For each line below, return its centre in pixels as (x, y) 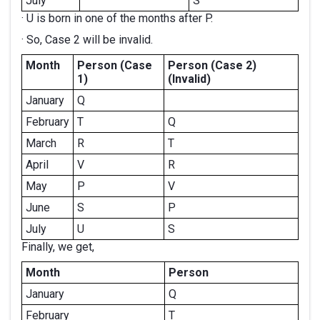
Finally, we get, (58, 247)
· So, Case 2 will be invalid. (87, 40)
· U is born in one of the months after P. (117, 18)
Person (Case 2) (212, 65)
